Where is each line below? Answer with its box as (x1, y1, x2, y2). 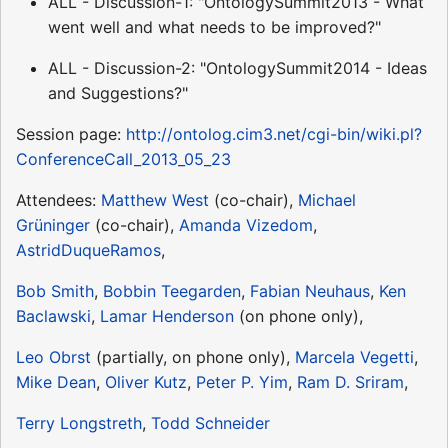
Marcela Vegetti (295, 346, 414, 367)
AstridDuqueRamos (16, 239, 161, 260)
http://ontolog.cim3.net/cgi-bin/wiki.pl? (126, 123, 422, 144)
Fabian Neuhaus (250, 280, 370, 301)
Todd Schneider (151, 412, 270, 433)
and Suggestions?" (48, 82, 188, 103)
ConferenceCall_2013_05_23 (16, 148, 231, 169)
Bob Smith (16, 280, 94, 301)
